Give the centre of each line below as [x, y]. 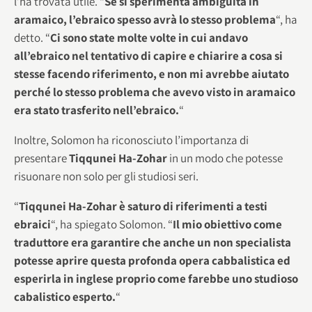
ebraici [32, 224]
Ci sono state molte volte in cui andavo [149, 37]
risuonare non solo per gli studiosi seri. [106, 176]
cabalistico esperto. [65, 296]
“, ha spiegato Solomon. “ [112, 224]
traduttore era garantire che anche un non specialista [153, 242]
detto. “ [32, 37]
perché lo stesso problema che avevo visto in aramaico [155, 92]
